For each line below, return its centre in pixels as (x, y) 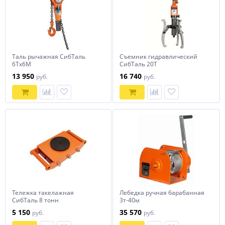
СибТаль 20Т (138, 64)
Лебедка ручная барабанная (162, 193)
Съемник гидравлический (158, 57)
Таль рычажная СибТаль (49, 57)
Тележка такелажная (43, 193)
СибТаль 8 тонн (35, 200)
